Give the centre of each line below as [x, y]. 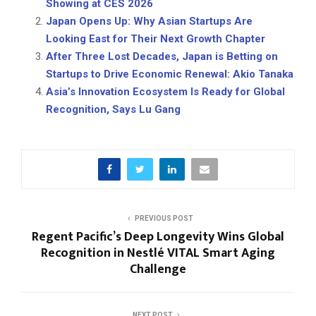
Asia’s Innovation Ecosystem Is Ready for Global [165, 92]
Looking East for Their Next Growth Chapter [156, 39]
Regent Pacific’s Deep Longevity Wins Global [158, 237]
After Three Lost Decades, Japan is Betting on [162, 57]
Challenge [158, 270]
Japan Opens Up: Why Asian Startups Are [149, 22]
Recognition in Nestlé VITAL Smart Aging [158, 254]
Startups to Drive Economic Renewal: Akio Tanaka [170, 74]
